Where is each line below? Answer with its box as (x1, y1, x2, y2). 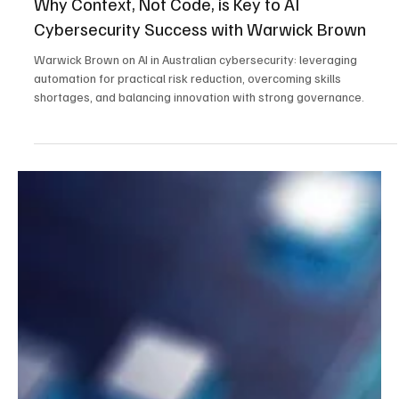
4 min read (109, 65, 159, 79)
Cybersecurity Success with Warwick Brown (34, 166, 366, 190)
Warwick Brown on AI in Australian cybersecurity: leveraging (34, 200, 357, 216)
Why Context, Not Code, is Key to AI (34, 141, 299, 165)
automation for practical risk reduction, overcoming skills (34, 219, 341, 235)
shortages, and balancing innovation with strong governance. (34, 238, 364, 254)
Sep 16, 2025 (34, 65, 93, 79)
